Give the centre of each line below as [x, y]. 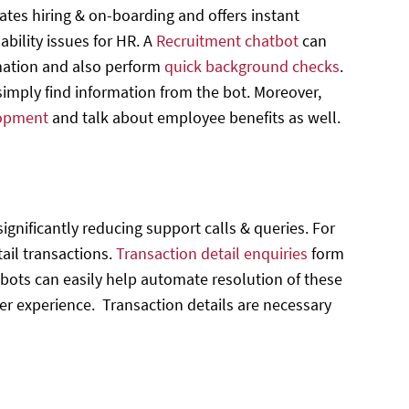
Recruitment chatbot [228, 40]
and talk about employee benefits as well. [195, 117]
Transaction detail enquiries [212, 253]
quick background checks [252, 66]
